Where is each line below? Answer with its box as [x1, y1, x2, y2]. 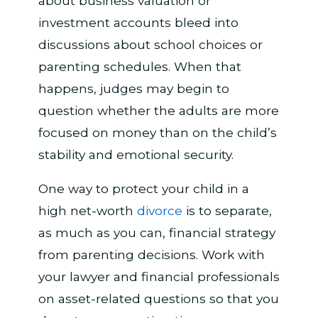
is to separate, [182, 202, 272, 218]
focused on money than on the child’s [38, 124, 277, 140]
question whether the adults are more [38, 102, 279, 118]
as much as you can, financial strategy [38, 224, 275, 240]
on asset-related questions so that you [38, 290, 279, 306]
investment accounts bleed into [38, 14, 238, 30]
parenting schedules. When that [38, 58, 241, 74]
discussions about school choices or [38, 36, 263, 52]
